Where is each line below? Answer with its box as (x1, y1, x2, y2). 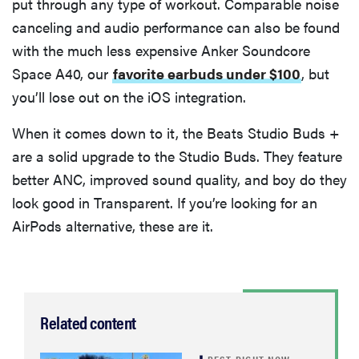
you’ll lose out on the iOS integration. (12, 87, 246, 107)
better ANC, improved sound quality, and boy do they (12, 169, 347, 190)
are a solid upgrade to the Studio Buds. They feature (12, 146, 342, 167)
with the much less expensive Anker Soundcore (12, 40, 310, 61)
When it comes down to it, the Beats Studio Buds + (12, 123, 340, 143)
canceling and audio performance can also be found (12, 17, 340, 38)
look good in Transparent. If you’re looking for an (12, 192, 317, 213)
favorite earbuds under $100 (113, 63, 301, 84)
